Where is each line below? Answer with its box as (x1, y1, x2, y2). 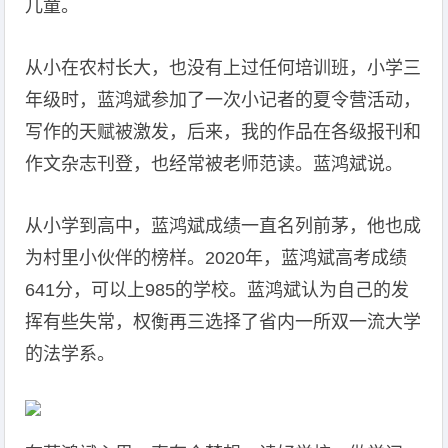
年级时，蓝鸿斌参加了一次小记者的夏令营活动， (25, 90, 422, 110)
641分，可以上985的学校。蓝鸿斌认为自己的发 (25, 280, 410, 300)
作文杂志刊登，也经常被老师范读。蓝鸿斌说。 (25, 154, 404, 174)
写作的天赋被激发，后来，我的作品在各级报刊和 (25, 122, 422, 142)
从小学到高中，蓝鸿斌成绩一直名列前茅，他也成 (25, 216, 422, 236)
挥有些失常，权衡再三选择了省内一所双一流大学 (25, 312, 422, 332)
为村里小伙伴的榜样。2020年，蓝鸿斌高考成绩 (25, 248, 408, 268)
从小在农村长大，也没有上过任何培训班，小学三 (25, 58, 422, 78)
